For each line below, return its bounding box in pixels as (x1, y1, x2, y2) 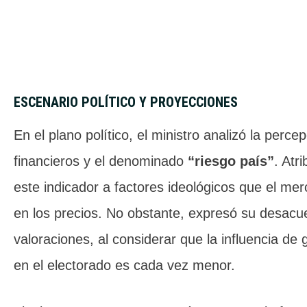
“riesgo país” (188, 153, 274, 169)
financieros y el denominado (14, 153, 188, 169)
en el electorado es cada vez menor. (14, 258, 235, 273)
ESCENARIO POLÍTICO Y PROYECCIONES (14, 94, 238, 110)
